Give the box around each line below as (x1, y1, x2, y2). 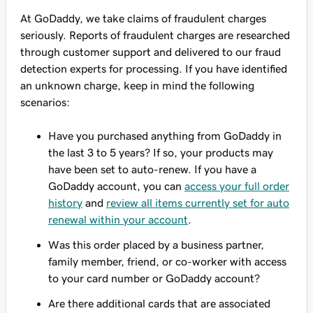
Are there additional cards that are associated (48, 298, 270, 309)
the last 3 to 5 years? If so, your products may (48, 147, 273, 158)
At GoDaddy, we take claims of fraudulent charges (20, 13, 266, 24)
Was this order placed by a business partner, (48, 239, 264, 250)
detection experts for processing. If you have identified (20, 63, 287, 74)
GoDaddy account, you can (48, 180, 184, 191)
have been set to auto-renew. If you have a (48, 163, 256, 175)
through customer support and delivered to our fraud (20, 46, 281, 57)
